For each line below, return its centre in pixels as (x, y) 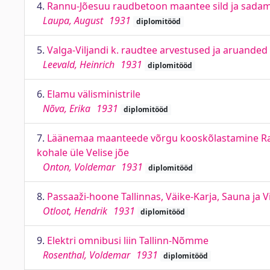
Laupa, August (73, 20)
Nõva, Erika (67, 108)
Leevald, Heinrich (79, 64)
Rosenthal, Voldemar (86, 255)
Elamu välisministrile (94, 94)
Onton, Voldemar (79, 167)
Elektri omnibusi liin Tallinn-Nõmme (128, 240)
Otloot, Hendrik (75, 211)
